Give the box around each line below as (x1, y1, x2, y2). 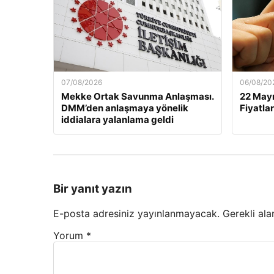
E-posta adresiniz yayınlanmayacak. (53, 207, 220, 220)
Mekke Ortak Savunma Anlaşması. (61, 91, 213, 103)
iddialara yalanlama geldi (61, 114, 174, 126)
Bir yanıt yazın (53, 182, 132, 196)
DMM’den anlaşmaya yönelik (61, 102, 188, 114)
